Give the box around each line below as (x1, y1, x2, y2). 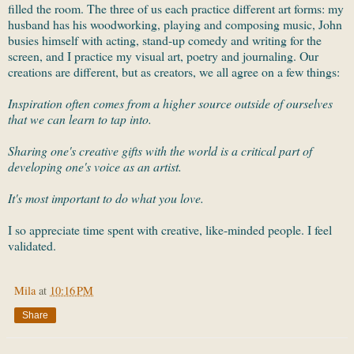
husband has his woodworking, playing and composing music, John (8, 16, 342, 33)
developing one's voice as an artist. (8, 158, 182, 175)
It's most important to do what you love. (8, 190, 211, 207)
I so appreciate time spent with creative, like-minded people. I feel (8, 221, 332, 239)
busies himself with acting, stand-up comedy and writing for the (8, 32, 322, 49)
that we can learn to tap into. (8, 111, 156, 128)
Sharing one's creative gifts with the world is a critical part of (8, 142, 312, 160)
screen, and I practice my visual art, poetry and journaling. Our (8, 47, 318, 65)
